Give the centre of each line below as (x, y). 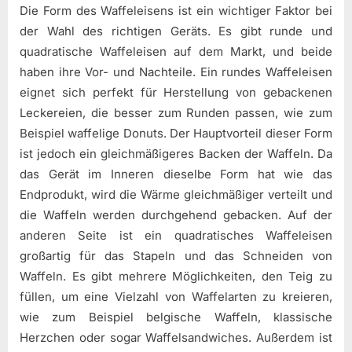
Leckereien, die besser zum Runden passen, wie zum (176, 113)
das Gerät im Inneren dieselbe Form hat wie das (176, 174)
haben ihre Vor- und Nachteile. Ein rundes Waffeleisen (176, 72)
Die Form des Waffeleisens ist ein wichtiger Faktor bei (176, 11)
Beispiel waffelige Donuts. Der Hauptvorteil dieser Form (176, 134)
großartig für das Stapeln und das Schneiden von (176, 256)
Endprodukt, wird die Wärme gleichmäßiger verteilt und (176, 195)
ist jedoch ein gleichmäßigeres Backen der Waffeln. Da (176, 154)
